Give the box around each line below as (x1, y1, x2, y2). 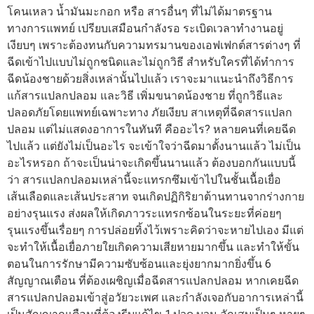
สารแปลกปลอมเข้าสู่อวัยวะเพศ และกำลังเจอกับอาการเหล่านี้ (7, 290, 303, 304)
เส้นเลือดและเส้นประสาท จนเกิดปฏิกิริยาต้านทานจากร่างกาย (7, 189, 304, 203)
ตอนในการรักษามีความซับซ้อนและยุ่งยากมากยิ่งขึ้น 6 (7, 257, 271, 271)
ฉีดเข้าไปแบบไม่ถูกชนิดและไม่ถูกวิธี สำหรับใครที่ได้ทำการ (7, 55, 294, 69)
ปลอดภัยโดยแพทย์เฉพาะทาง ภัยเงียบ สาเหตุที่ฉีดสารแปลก (7, 105, 292, 119)
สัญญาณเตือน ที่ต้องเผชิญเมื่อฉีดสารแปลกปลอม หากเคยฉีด (7, 273, 299, 287)
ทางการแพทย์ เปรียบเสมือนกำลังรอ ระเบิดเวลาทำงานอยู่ (7, 21, 283, 35)
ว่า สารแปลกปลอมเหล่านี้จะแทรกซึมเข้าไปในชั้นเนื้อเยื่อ (7, 172, 281, 186)
